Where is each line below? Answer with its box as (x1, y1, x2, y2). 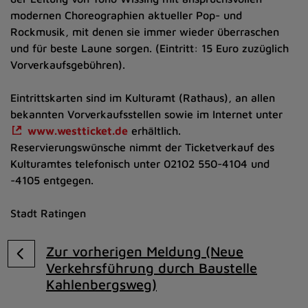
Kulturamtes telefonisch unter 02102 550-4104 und (10, 157, 269, 170)
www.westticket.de (27, 124, 129, 137)
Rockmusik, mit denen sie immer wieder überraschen (10, 25, 279, 38)
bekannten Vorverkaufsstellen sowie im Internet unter (10, 108, 283, 120)
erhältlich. (128, 124, 181, 137)
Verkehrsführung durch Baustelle (46, 260, 257, 276)
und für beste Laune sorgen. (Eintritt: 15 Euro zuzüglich (10, 42, 289, 54)
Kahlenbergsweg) (46, 276, 157, 292)
